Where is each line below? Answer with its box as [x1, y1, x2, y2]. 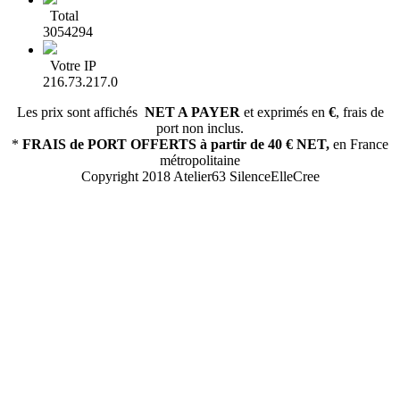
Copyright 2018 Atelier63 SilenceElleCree [80, 169, 320, 185]
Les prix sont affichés [16, 104, 145, 121]
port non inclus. [156, 121, 244, 137]
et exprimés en [239, 104, 329, 121]
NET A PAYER [144, 104, 240, 121]
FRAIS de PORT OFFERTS [22, 137, 196, 153]
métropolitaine [160, 153, 240, 169]
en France [329, 137, 388, 153]
